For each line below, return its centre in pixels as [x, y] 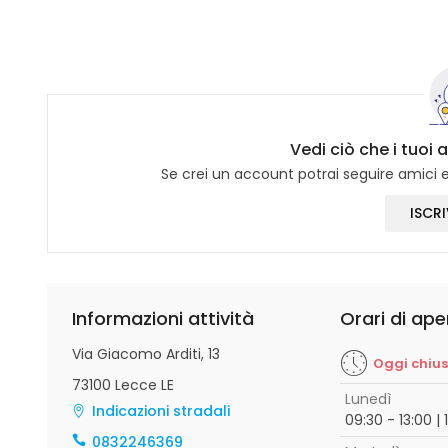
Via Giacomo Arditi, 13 [146, 354]
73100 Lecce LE [123, 385]
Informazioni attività [163, 318]
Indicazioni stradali [161, 411]
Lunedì [367, 399]
